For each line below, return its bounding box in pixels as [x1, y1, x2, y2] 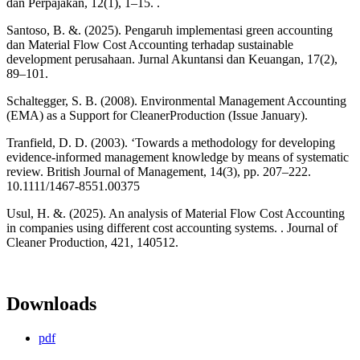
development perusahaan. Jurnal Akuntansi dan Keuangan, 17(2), [6, 51, 337, 66]
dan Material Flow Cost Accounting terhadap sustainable [6, 37, 293, 51]
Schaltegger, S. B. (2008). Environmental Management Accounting [6, 93, 346, 108]
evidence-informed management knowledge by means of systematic [6, 149, 349, 164]
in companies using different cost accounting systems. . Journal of [6, 220, 337, 235]
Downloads [6, 292, 96, 314]
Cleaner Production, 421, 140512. [6, 235, 178, 249]
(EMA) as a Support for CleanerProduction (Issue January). [6, 108, 308, 122]
